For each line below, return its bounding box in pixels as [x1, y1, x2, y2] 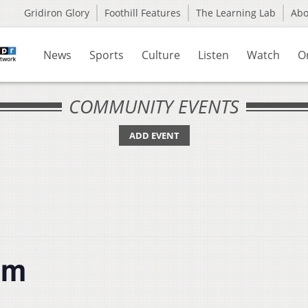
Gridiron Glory [24, 6, 89, 19]
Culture [142, 47, 180, 63]
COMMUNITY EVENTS [69, 93, 239, 119]
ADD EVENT [129, 129, 179, 142]
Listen [198, 47, 229, 63]
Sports [89, 47, 124, 63]
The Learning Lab [196, 6, 276, 19]
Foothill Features [104, 6, 181, 19]
